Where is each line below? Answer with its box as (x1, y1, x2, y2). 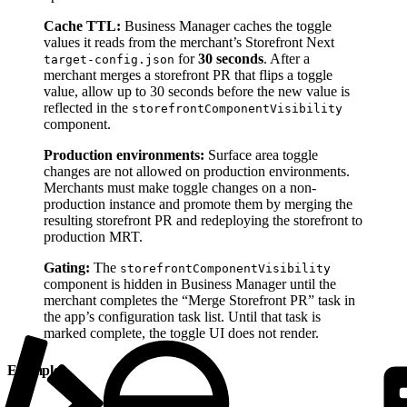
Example (7, 362, 63, 378)
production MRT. (44, 228, 143, 244)
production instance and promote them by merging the (44, 195, 352, 212)
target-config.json (44, 52, 174, 66)
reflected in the (44, 99, 132, 115)
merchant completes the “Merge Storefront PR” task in (44, 292, 355, 308)
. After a (263, 50, 310, 66)
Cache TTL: (44, 17, 121, 34)
